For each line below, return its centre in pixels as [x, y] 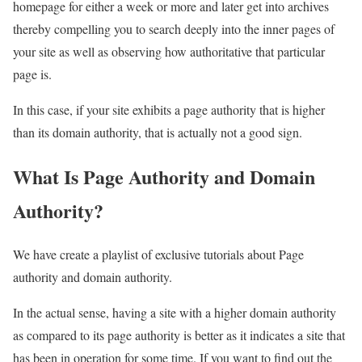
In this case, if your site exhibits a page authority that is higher [169, 109]
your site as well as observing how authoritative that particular [169, 51]
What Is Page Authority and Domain [164, 176]
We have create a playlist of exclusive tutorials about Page [158, 255]
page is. [32, 74]
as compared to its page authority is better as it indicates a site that [179, 335]
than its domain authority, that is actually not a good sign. [158, 132]
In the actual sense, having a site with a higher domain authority [175, 313]
